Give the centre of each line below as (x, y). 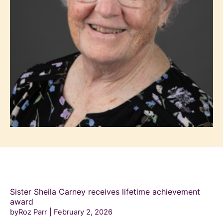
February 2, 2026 (83, 212)
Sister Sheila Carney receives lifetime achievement (105, 192)
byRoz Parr (28, 212)
